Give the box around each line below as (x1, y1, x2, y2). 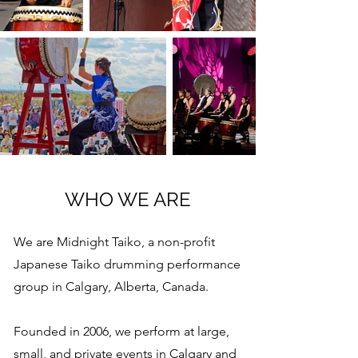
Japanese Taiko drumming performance (14, 257, 241, 272)
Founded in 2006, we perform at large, (14, 324, 229, 339)
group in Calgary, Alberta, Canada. (14, 279, 209, 294)
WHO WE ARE (64, 188, 191, 211)
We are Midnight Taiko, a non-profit (14, 234, 215, 249)
